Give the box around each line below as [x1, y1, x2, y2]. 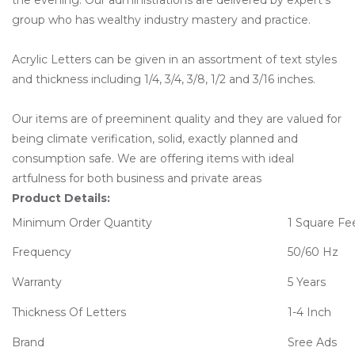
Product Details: [12, 190, 110, 205]
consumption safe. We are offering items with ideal [12, 151, 294, 166]
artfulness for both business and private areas [12, 170, 261, 185]
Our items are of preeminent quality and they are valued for [12, 111, 342, 126]
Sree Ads [288, 334, 337, 349]
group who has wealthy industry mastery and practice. [12, 12, 311, 27]
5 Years [288, 274, 326, 289]
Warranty [12, 274, 62, 289]
